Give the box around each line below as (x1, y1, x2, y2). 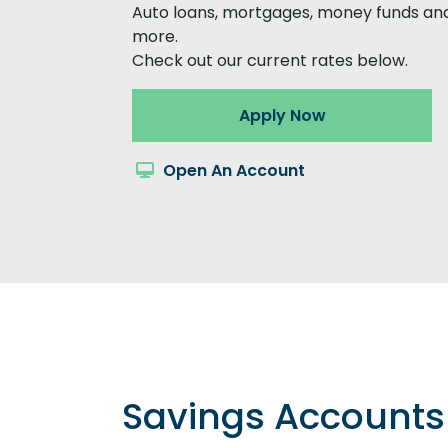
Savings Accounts (122, 391, 445, 442)
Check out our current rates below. (132, 48, 408, 72)
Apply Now (238, 103, 326, 127)
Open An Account (159, 158, 305, 182)
